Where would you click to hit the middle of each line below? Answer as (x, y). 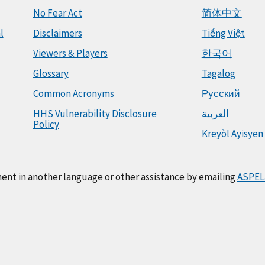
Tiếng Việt (223, 33)
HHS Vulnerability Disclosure (95, 113)
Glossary (51, 73)
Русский (221, 93)
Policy (46, 124)
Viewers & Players (70, 53)
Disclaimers (57, 33)
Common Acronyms (73, 93)
